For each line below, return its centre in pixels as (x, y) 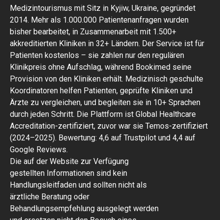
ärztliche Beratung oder (50, 197)
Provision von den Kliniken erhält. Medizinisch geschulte (107, 79)
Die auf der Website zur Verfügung (69, 162)
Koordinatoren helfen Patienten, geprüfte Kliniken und (101, 91)
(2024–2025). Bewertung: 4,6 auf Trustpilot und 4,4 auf (103, 138)
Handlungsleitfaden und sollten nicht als (78, 185)
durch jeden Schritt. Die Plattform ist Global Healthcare (103, 114)
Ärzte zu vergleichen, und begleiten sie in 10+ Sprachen (105, 103)
